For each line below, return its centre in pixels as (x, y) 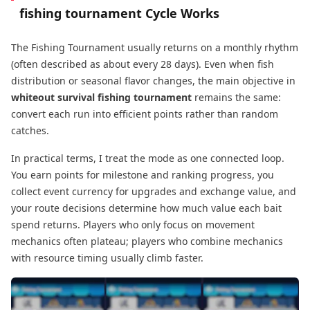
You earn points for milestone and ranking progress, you (143, 175)
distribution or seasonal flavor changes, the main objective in (153, 81)
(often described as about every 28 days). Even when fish (143, 64)
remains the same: (236, 97)
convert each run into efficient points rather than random (145, 114)
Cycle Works (181, 13)
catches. (30, 130)
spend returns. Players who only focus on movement (133, 225)
